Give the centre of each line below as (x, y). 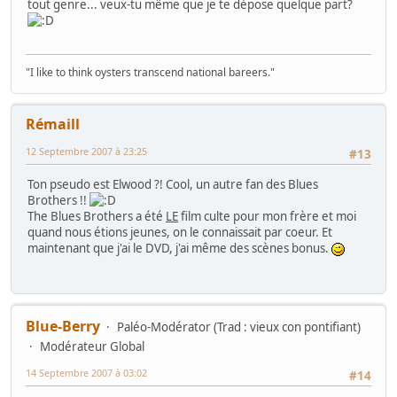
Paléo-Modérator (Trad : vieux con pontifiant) (239, 327)
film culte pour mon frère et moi (267, 217)
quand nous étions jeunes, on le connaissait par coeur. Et (180, 233)
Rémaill (53, 125)
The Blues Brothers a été (97, 217)
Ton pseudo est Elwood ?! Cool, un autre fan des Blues (173, 185)
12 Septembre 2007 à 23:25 (86, 152)
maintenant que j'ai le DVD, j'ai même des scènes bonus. (179, 249)
